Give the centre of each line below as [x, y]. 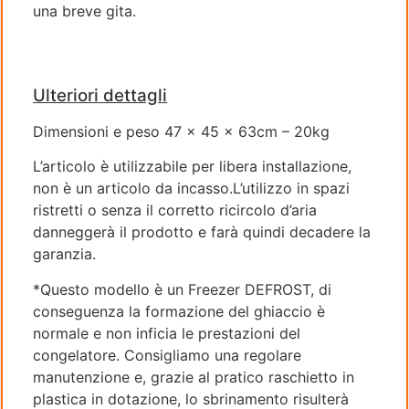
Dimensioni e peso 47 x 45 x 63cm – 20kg [181, 131]
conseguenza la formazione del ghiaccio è [179, 311]
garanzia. [64, 254]
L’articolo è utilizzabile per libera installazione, [192, 167]
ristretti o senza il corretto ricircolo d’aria [175, 210]
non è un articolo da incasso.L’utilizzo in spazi [191, 189]
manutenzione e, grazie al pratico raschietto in [194, 377]
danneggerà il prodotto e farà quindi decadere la [202, 232]
